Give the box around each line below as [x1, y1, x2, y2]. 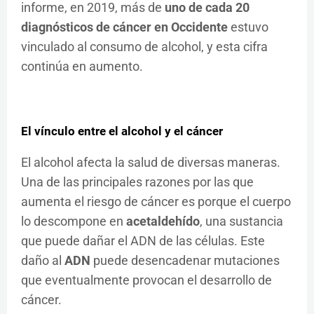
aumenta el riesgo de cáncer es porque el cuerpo [21, 193, 291, 209]
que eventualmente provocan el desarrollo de [21, 272, 272, 287]
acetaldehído [126, 213, 200, 228]
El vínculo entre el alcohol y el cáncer [21, 123, 223, 138]
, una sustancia [200, 213, 283, 228]
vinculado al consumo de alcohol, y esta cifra [21, 39, 268, 54]
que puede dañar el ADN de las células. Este [21, 233, 265, 248]
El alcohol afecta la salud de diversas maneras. [21, 154, 280, 170]
